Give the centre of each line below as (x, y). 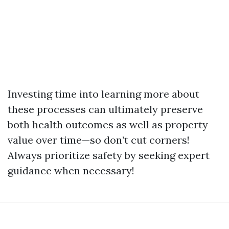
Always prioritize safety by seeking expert (109, 155)
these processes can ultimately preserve (105, 109)
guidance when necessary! (71, 171)
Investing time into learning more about (104, 94)
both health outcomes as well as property (108, 125)
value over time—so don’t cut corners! (99, 140)
